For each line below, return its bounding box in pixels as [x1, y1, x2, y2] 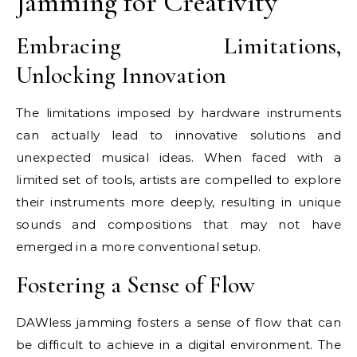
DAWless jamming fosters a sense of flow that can [16, 314, 341, 330]
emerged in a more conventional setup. [16, 238, 261, 254]
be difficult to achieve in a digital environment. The [16, 336, 341, 352]
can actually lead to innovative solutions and [16, 127, 341, 143]
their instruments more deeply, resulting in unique [16, 194, 341, 210]
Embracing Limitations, [16, 30, 341, 61]
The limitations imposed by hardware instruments [16, 104, 341, 120]
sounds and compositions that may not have [16, 216, 341, 232]
